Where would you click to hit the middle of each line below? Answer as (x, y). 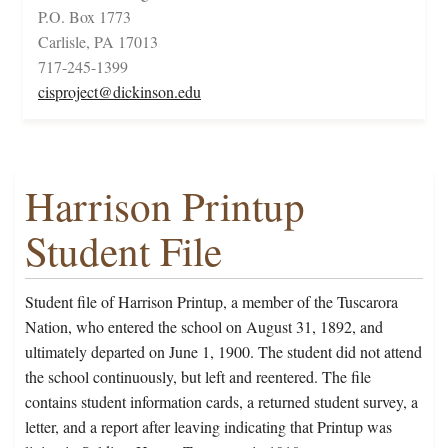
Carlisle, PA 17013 (98, 42)
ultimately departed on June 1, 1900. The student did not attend (223, 352)
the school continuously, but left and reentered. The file (198, 377)
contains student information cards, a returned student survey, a (221, 402)
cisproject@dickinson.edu (119, 92)
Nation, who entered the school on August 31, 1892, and (204, 327)
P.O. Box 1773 (84, 17)
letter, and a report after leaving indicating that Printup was (208, 427)
